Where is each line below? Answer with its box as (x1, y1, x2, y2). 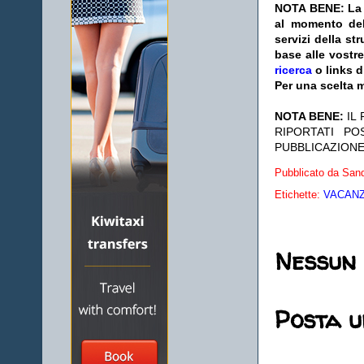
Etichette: (275, 188, 323, 201)
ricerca (275, 63, 312, 77)
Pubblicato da (275, 167, 342, 179)
